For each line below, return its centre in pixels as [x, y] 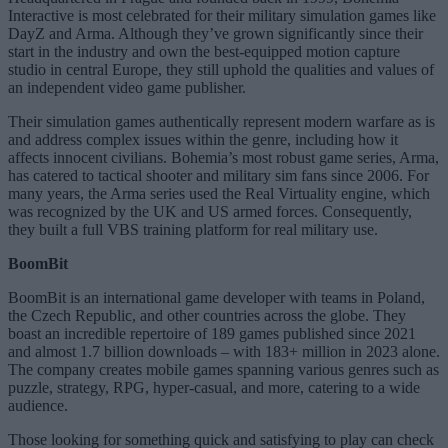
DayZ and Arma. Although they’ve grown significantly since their [215, 33]
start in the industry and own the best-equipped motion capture [204, 51]
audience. [38, 405]
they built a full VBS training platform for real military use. [193, 229]
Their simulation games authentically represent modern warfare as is [221, 121]
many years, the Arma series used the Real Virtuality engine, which [219, 193]
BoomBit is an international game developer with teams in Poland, [216, 297]
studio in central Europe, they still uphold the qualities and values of [221, 69]
